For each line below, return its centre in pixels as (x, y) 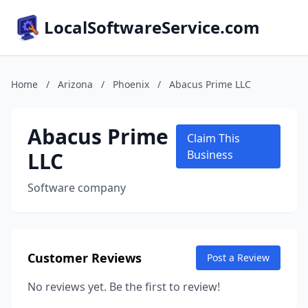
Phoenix (131, 84)
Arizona (75, 84)
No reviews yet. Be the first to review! (124, 287)
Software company (77, 188)
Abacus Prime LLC (210, 84)
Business (210, 155)
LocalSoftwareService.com (152, 27)
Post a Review (238, 257)
